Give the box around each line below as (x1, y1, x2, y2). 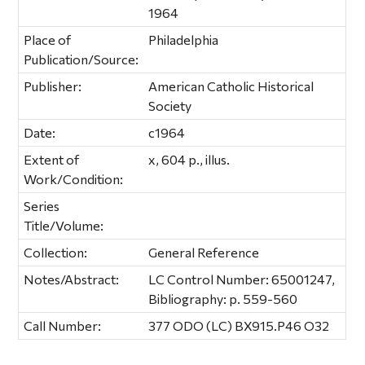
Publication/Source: (24, 51, 139, 67)
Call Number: (24, 317, 102, 333)
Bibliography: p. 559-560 (148, 290, 298, 306)
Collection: (24, 244, 88, 260)
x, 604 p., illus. (148, 151, 231, 167)
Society (148, 97, 192, 113)
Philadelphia (148, 31, 219, 47)
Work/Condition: (24, 170, 124, 187)
